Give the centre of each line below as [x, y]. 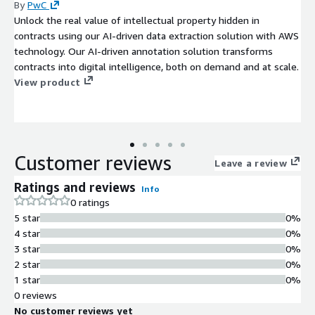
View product [47, 82]
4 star [27, 233]
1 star [27, 279]
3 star [27, 248]
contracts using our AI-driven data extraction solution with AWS [156, 35]
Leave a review [251, 162]
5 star [27, 217]
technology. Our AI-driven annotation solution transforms [143, 51]
